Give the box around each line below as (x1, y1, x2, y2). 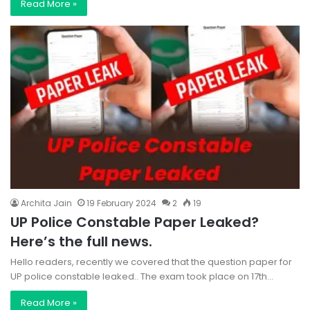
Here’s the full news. (10, 231, 152, 251)
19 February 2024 (86, 197, 156, 209)
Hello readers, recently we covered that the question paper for (10, 255, 292, 268)
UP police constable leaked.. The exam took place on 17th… (10, 269, 273, 283)
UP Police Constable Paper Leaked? (10, 212, 259, 232)
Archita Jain (21, 197, 72, 209)
